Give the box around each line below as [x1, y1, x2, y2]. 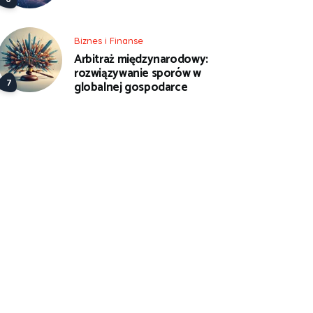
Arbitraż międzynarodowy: [74, 50, 208, 70]
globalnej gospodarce [74, 78, 188, 98]
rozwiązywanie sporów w [74, 64, 201, 84]
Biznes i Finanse [74, 34, 143, 46]
